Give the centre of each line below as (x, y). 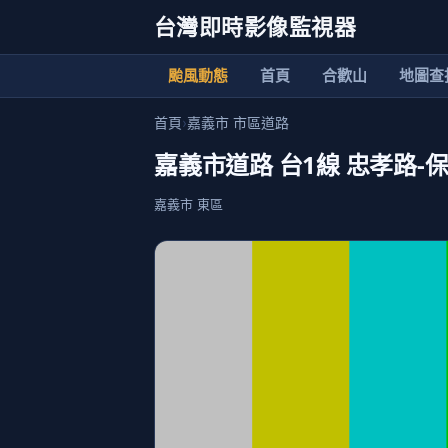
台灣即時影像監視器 (255, 26)
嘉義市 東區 (188, 204)
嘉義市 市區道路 (238, 122)
